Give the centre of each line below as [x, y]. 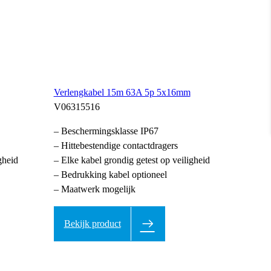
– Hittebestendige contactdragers [116, 145]
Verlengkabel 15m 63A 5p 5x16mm [122, 92]
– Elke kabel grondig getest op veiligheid [132, 160]
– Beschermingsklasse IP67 [106, 131]
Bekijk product [92, 223]
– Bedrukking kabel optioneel [110, 174]
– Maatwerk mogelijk [94, 189]
